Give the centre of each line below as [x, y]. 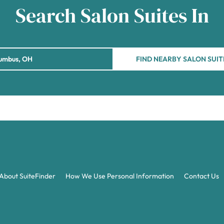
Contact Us [201, 176]
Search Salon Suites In [112, 15]
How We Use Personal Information [120, 176]
